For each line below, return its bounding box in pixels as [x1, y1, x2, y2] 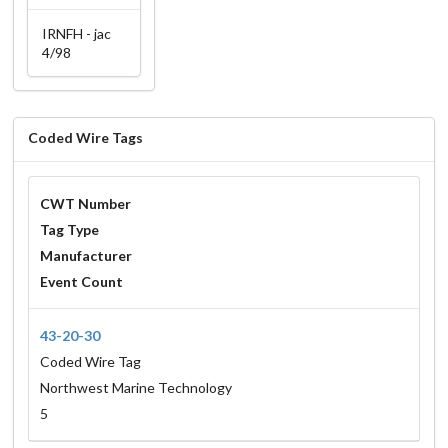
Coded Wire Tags [28, 128, 143, 146]
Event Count [39, 273, 123, 291]
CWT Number [39, 195, 131, 213]
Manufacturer [39, 247, 132, 265]
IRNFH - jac [42, 25, 111, 43]
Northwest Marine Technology [39, 379, 232, 397]
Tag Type [39, 221, 99, 239]
